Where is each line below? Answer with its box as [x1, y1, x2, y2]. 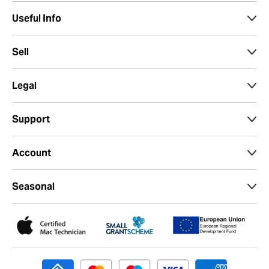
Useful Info [12, 11, 61, 25]
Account [12, 146, 51, 159]
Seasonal [12, 180, 55, 193]
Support [12, 112, 50, 125]
